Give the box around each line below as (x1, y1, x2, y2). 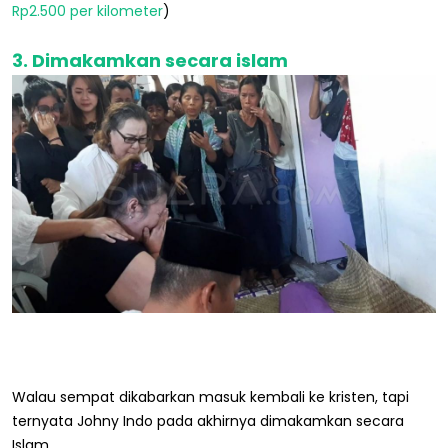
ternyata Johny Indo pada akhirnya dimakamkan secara (12, 411, 404, 432)
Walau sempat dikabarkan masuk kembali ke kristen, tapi (12, 387, 409, 408)
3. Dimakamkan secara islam (12, 47, 288, 73)
